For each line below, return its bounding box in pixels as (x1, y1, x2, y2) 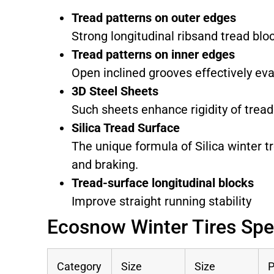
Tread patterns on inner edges (72, 47, 235, 62)
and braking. (72, 157, 139, 172)
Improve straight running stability (72, 194, 252, 209)
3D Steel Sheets (72, 84, 159, 99)
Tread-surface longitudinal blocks (72, 176, 254, 191)
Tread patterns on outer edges (72, 10, 237, 26)
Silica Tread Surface (72, 120, 180, 136)
